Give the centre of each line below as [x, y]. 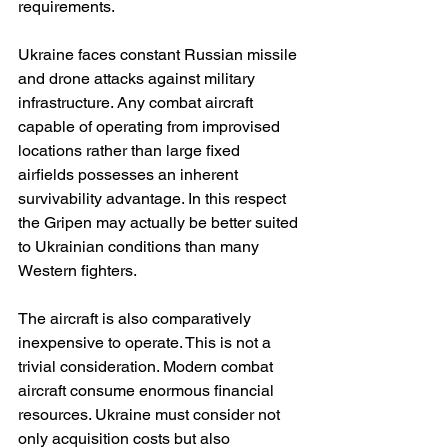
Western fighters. [77, 271]
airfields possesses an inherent [130, 175]
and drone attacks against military [138, 79]
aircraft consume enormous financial [148, 391]
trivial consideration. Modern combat [147, 367]
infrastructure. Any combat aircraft [137, 103]
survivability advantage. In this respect [154, 199]
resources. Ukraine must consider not [151, 415]
